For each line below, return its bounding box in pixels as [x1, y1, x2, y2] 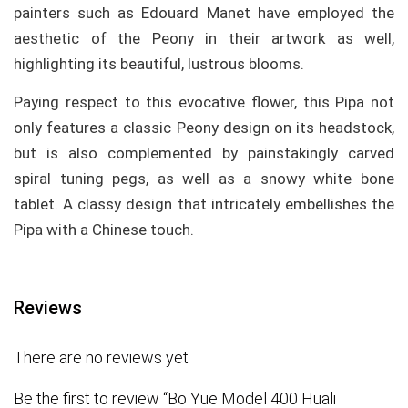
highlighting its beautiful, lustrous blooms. [14, 54, 304, 73]
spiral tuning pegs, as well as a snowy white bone [14, 169, 394, 189]
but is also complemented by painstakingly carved [14, 144, 394, 163]
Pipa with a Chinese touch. [14, 220, 194, 240]
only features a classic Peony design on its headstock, [14, 118, 394, 138]
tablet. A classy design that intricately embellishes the [14, 195, 394, 214]
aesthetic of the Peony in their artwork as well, [14, 28, 394, 47]
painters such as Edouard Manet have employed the [14, 3, 394, 22]
